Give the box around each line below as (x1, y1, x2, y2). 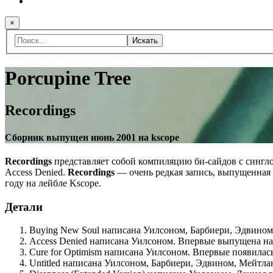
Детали (5, 200, 43, 213)
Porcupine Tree (5, 67, 131, 90)
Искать (132, 35, 158, 45)
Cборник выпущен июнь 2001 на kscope (5, 132, 179, 143)
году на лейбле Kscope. (5, 178, 101, 188)
